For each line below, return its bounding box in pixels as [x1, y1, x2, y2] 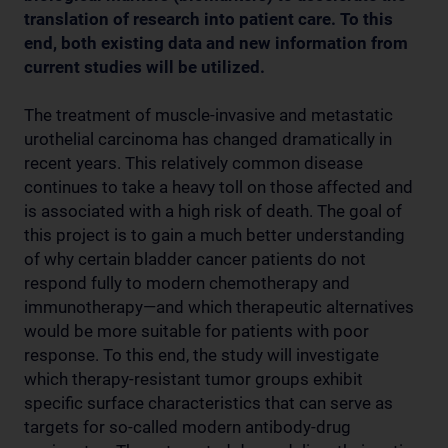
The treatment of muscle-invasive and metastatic [24, 104, 393, 125]
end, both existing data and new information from [24, 32, 408, 53]
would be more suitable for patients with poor [24, 320, 369, 341]
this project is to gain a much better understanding [24, 224, 405, 245]
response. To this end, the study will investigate [24, 344, 379, 365]
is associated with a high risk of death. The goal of [24, 200, 402, 221]
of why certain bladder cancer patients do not [24, 248, 366, 269]
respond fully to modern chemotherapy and [24, 272, 350, 293]
